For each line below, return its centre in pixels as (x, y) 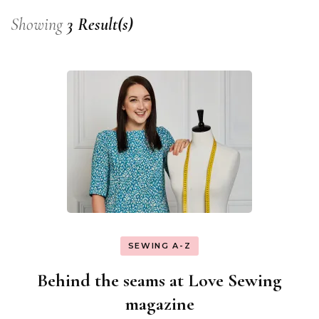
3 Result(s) (100, 24)
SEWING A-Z (159, 245)
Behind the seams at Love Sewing (159, 280)
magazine (159, 304)
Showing (39, 24)
